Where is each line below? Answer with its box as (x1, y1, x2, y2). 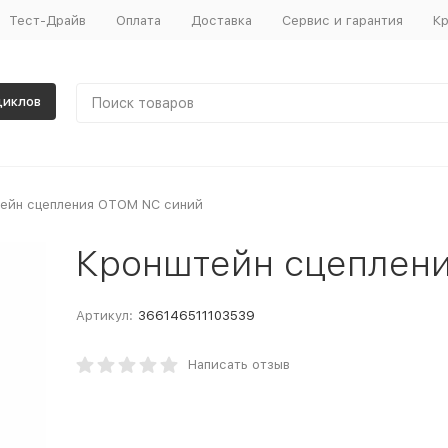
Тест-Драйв (8, 12, 86, 28)
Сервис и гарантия (281, 12, 403, 28)
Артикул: (75, 308, 133, 323)
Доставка (190, 12, 252, 28)
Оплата (115, 12, 161, 28)
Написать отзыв (187, 357, 290, 372)
